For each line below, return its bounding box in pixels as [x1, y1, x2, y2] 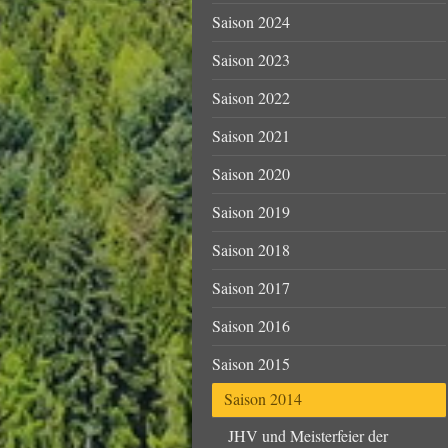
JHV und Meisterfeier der [228, 424, 389, 446]
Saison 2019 [212, 201, 290, 223]
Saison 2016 [212, 315, 290, 337]
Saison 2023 [212, 49, 290, 71]
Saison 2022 [212, 87, 290, 109]
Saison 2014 [224, 388, 302, 410]
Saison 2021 [212, 125, 290, 147]
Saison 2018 [212, 239, 290, 261]
